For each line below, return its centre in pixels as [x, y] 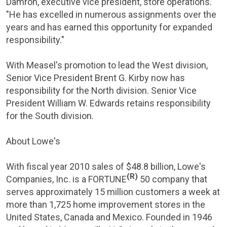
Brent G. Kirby [122, 78]
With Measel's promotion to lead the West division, [107, 65]
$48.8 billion [150, 166]
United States [33, 217]
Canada [79, 217]
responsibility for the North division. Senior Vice [101, 90]
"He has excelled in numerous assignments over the [111, 14]
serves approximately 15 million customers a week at [113, 192]
